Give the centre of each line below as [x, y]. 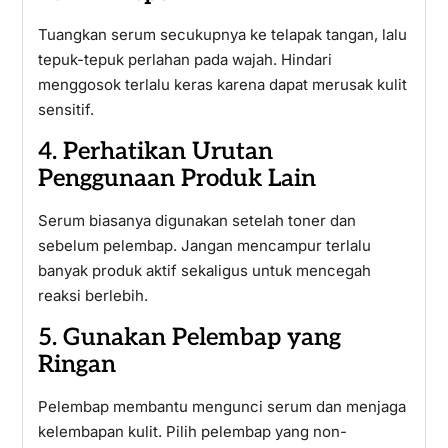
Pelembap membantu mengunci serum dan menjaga [221, 406]
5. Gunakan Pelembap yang [189, 337]
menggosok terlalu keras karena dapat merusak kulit [222, 84]
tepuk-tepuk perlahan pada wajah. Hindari [184, 59]
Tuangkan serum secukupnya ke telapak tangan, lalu [222, 34]
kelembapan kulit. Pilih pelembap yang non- [192, 431]
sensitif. [65, 109]
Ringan [76, 364]
